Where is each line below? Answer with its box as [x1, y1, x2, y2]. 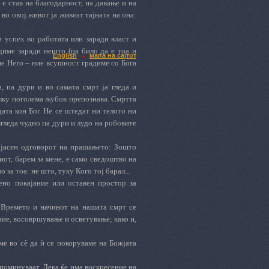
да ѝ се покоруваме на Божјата [27, 238, 137, 247]
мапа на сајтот [89, 52, 136, 59]
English [53, 52, 77, 59]
